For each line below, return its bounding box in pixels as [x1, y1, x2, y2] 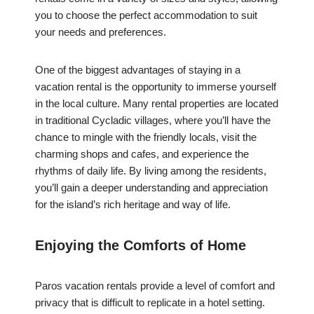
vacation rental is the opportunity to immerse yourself [35, 81, 276, 93]
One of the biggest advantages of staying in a [35, 64, 240, 76]
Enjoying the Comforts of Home [35, 238, 246, 254]
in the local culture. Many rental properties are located [35, 97, 278, 110]
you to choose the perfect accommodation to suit [35, 9, 257, 22]
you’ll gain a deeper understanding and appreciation [35, 182, 268, 194]
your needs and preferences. [35, 26, 166, 39]
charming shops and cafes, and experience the [35, 148, 249, 161]
